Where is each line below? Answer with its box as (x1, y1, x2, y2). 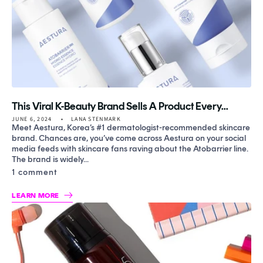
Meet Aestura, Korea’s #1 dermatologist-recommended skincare (12, 122, 250, 133)
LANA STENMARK (70, 114, 121, 123)
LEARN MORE (12, 191, 59, 200)
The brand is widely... (12, 154, 89, 164)
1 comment (12, 167, 58, 177)
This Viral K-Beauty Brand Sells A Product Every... (12, 99, 228, 113)
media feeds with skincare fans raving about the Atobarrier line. (12, 143, 248, 154)
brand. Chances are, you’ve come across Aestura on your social (12, 133, 246, 143)
